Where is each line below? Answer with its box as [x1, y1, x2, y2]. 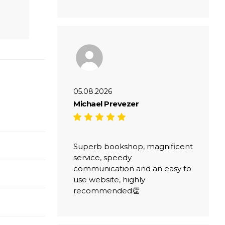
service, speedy [73, 152, 132, 162]
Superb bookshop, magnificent [73, 141, 193, 151]
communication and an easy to [73, 163, 191, 173]
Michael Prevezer [73, 98, 139, 108]
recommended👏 [73, 185, 140, 195]
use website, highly [73, 174, 145, 184]
